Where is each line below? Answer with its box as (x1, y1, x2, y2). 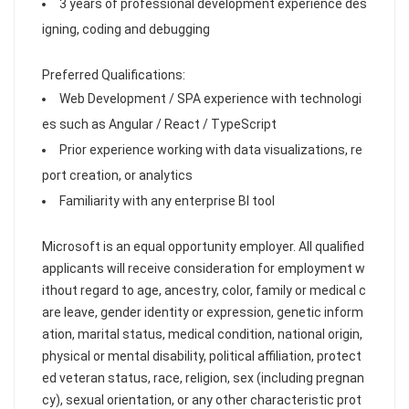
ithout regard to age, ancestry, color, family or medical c (42, 283, 366, 298)
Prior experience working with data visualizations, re (59, 142, 362, 157)
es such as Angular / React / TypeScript (42, 117, 277, 131)
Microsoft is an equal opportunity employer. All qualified (42, 239, 364, 254)
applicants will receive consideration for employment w (42, 261, 365, 276)
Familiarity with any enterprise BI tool (59, 194, 275, 208)
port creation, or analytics (42, 168, 193, 183)
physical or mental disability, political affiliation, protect (42, 349, 362, 363)
